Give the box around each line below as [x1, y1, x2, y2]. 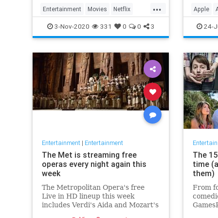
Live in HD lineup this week [41, 192, 134, 200]
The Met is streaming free [41, 149, 137, 160]
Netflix [113, 5, 130, 13]
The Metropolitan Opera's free [41, 183, 145, 191]
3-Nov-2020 [53, 22, 90, 31]
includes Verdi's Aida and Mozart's [41, 200, 159, 209]
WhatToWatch [43, 21, 82, 28]
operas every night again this [41, 159, 146, 169]
